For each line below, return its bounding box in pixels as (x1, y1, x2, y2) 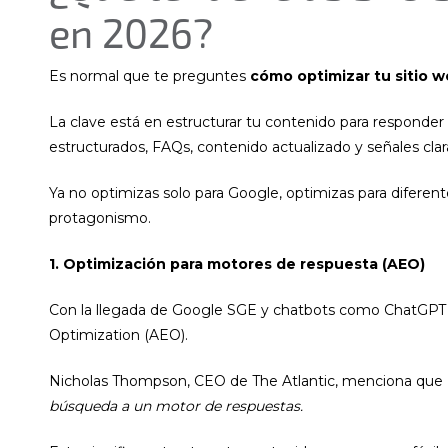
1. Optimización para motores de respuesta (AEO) (49, 254, 425, 273)
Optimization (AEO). (49, 326, 188, 345)
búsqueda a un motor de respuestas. (49, 397, 307, 416)
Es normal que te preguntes (49, 66, 250, 85)
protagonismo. (49, 208, 151, 227)
